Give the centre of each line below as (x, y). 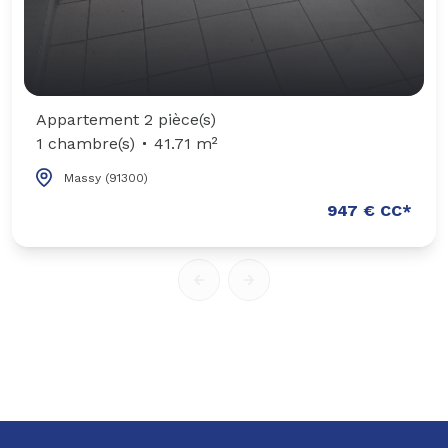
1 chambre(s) (85, 143)
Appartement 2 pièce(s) (126, 119)
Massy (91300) (106, 177)
